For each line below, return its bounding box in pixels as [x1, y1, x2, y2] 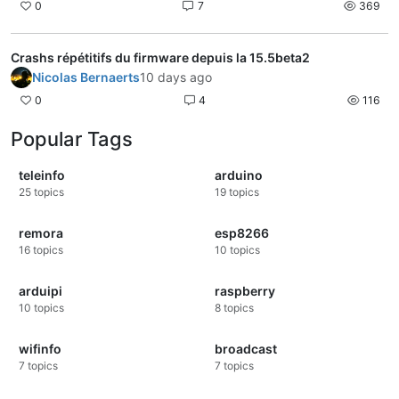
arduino [215, 167, 263, 183]
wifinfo [19, 340, 61, 356]
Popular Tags [11, 126, 133, 151]
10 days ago [140, 69, 212, 85]
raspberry [215, 282, 275, 298]
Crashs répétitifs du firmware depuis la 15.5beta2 [11, 49, 310, 65]
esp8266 [215, 224, 269, 240]
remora [19, 224, 63, 240]
